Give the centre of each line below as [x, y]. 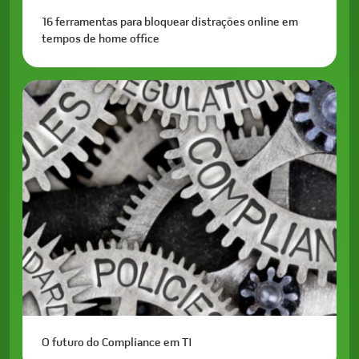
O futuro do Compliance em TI [117, 343]
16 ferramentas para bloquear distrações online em [170, 22]
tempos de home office [101, 39]
